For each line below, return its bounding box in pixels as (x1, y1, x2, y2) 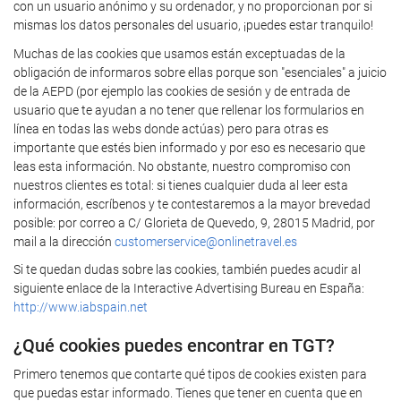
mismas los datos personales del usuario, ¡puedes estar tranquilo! (13, 18, 373, 32)
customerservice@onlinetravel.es (115, 234, 297, 249)
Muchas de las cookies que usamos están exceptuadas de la (13, 46, 346, 61)
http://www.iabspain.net (13, 300, 148, 314)
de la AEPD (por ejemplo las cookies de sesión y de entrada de (13, 83, 350, 98)
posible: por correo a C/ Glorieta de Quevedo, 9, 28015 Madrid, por (13, 215, 375, 230)
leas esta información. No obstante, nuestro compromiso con (13, 158, 351, 174)
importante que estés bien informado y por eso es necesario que (13, 140, 365, 155)
